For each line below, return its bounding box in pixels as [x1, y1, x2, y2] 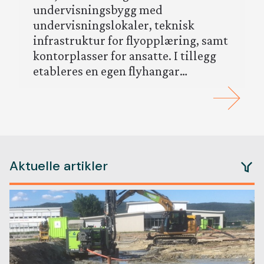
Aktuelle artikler [9, 157, 108, 175]
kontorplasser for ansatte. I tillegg [33, 48, 216, 64]
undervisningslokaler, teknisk [33, 18, 194, 33]
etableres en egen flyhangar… [33, 64, 187, 79]
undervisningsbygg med [33, 2, 163, 18]
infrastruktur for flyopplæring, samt [33, 33, 228, 48]
